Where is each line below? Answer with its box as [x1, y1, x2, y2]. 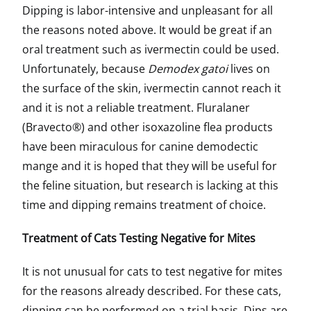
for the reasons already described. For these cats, [22, 283, 281, 299]
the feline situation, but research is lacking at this [22, 178, 278, 193]
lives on [228, 61, 270, 76]
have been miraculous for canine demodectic [22, 139, 258, 154]
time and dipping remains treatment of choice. [22, 197, 266, 212]
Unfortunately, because [22, 61, 148, 76]
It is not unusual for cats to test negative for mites [22, 264, 283, 279]
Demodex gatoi [148, 61, 228, 76]
